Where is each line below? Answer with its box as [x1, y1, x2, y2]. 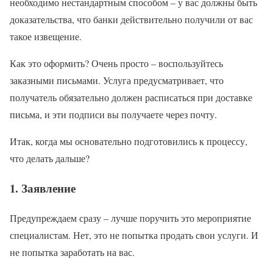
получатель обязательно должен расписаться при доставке [10, 91, 252, 104]
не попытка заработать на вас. [10, 245, 135, 258]
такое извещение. [10, 30, 82, 43]
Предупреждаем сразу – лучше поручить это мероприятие [10, 211, 251, 224]
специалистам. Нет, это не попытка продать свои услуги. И [10, 228, 258, 241]
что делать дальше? [10, 152, 90, 165]
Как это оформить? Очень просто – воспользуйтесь [10, 57, 223, 70]
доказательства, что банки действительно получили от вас [10, 13, 253, 26]
